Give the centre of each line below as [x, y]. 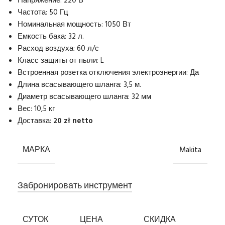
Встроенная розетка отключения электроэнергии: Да [108, 73]
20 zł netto [73, 121]
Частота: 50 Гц [43, 13]
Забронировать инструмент [75, 186]
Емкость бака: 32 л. [51, 37]
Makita [190, 150]
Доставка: [35, 121]
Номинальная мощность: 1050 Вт [74, 25]
